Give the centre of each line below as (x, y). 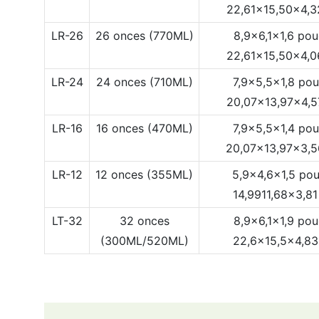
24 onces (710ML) (144, 82)
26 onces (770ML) (144, 35)
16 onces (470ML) (144, 128)
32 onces (144, 220)
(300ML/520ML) (144, 240)
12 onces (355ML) (144, 174)
